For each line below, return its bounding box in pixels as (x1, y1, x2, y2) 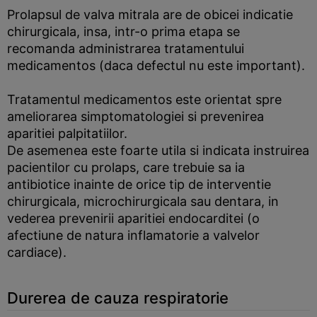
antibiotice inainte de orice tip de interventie (7, 177, 271, 192)
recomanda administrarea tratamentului (7, 41, 244, 56)
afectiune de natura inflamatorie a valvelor (7, 228, 260, 243)
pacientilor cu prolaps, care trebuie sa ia (7, 160, 245, 175)
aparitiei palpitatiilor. (7, 126, 127, 141)
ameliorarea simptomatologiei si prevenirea (7, 109, 264, 124)
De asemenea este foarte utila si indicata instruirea (7, 143, 309, 158)
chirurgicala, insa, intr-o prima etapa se (7, 24, 240, 39)
